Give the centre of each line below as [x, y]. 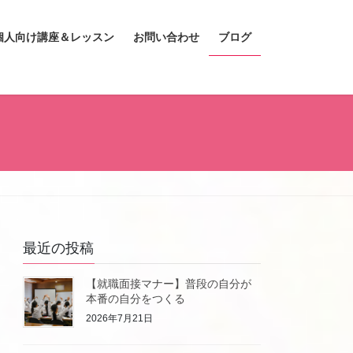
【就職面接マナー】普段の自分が [169, 284]
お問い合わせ [166, 37]
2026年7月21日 [120, 318]
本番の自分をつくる [136, 299]
